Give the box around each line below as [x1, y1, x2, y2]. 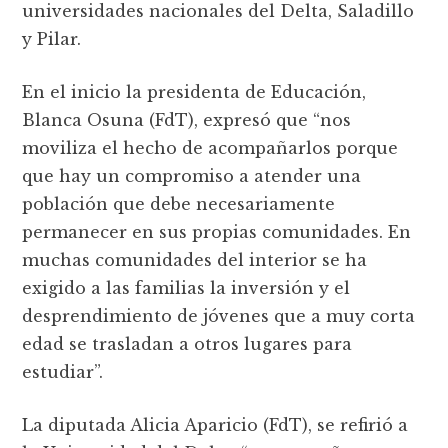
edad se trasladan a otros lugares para [22, 333, 353, 354]
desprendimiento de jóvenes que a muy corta [22, 305, 416, 326]
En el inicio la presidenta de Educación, [22, 81, 367, 102]
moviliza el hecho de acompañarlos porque [22, 137, 399, 158]
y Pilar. [22, 28, 82, 49]
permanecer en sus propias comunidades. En [22, 221, 412, 242]
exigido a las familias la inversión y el [22, 277, 351, 298]
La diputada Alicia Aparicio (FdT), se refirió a [22, 414, 409, 435]
